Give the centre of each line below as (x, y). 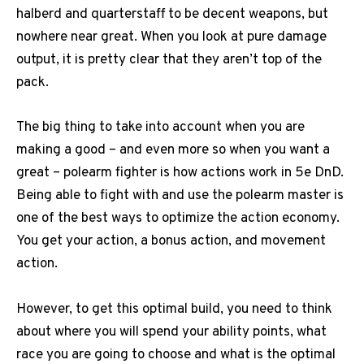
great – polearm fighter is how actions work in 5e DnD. (180, 173)
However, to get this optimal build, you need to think (174, 309)
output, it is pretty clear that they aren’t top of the (169, 61)
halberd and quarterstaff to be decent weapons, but (172, 15)
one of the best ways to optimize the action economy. (178, 219)
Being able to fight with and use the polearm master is (180, 196)
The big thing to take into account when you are (160, 128)
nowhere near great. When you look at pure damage (171, 38)
